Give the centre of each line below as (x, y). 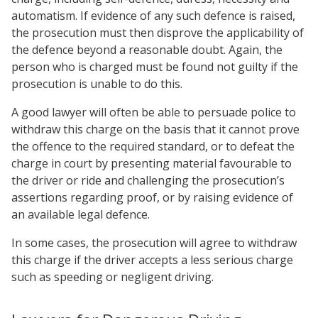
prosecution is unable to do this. (97, 84)
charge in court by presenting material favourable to (152, 163)
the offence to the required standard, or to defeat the (153, 146)
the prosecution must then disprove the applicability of (158, 33)
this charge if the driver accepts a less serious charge (152, 260)
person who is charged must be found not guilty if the (155, 67)
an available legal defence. (81, 214)
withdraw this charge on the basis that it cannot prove (155, 129)
